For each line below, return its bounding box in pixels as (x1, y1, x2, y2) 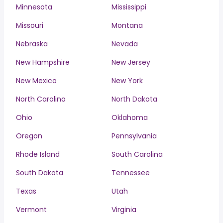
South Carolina (111, 149, 163, 159)
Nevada (111, 39, 138, 49)
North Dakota (111, 94, 157, 104)
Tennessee (111, 168, 150, 178)
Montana (111, 20, 143, 30)
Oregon (16, 131, 42, 141)
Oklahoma (111, 112, 148, 122)
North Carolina (16, 94, 66, 104)
